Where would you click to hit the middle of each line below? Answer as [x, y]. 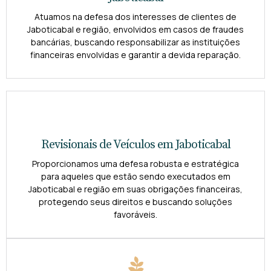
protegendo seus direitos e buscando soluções [135, 202]
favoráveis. [135, 215]
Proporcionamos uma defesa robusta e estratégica [135, 164]
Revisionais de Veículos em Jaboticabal [135, 145]
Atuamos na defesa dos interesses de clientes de [135, 17]
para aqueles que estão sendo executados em [135, 177]
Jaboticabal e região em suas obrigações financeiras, [135, 189]
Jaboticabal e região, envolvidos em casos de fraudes [135, 30]
